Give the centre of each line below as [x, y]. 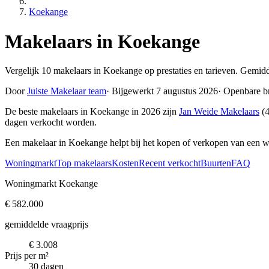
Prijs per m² [27, 256]
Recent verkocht [170, 163]
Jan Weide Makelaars [219, 112]
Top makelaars [84, 163]
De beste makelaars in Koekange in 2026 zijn [92, 112]
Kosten [125, 163]
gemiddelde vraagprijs [47, 225]
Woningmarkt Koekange [51, 184]
